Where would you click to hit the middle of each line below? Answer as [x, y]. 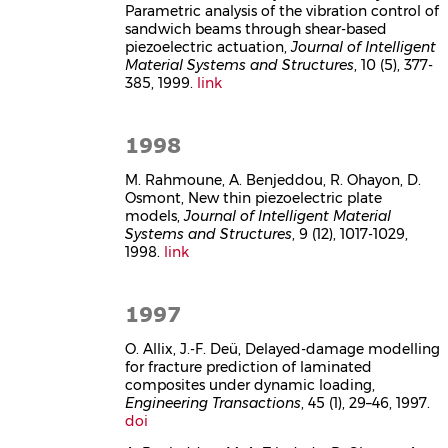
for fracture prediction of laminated [249, 366]
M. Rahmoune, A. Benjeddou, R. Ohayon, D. [273, 179]
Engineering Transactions [213, 402]
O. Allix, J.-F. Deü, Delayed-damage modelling [283, 348]
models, [155, 215]
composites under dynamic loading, [250, 384]
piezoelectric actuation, [208, 46]
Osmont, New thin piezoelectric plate [254, 197]
